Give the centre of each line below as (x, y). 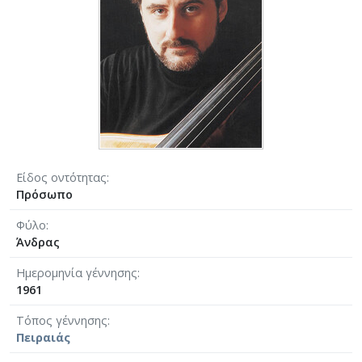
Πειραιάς (43, 337)
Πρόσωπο (44, 194)
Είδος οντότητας (61, 177)
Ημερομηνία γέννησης (77, 272)
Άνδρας (38, 242)
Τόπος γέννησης (62, 320)
